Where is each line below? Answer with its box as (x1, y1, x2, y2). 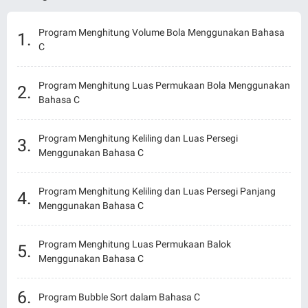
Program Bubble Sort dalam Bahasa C (38, 291, 200, 302)
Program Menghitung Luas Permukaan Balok (38, 238, 231, 250)
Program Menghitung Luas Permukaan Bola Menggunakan (38, 79, 290, 91)
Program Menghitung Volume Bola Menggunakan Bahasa (38, 26, 285, 38)
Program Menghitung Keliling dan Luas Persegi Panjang (38, 185, 276, 197)
